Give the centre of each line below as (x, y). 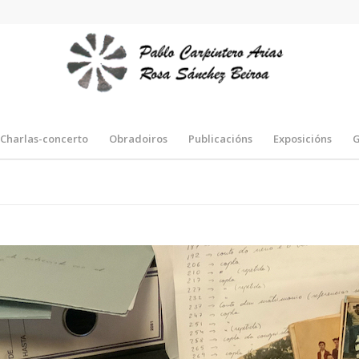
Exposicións (303, 139)
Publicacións (221, 139)
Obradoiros (139, 139)
